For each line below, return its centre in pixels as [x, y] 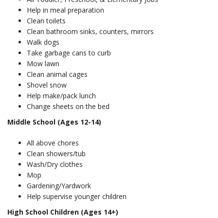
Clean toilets [46, 21]
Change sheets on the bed [68, 106]
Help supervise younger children [77, 196]
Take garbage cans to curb [69, 53]
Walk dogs [43, 42]
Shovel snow [47, 85]
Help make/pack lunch [61, 96]
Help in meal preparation [65, 10]
